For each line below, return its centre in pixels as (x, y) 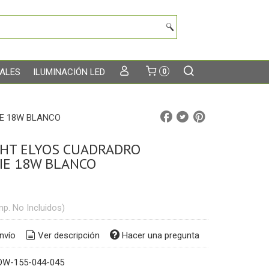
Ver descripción (68, 235)
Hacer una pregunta (161, 235)
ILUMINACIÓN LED (69, 72)
